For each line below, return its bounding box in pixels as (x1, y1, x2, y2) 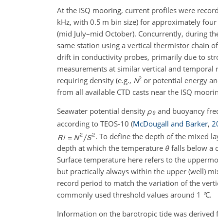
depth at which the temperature (57, 143, 165, 153)
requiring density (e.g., (57, 75, 133, 85)
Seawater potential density (57, 106, 147, 116)
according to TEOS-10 (57, 119, 131, 129)
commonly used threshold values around (57, 190, 197, 200)
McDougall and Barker (133, 119, 208, 129)
